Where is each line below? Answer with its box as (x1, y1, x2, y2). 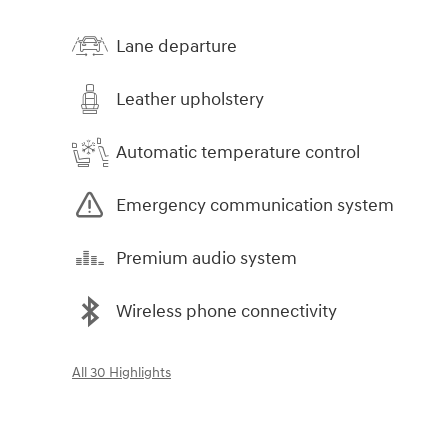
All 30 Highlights (72, 365, 171, 382)
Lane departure (116, 34, 237, 58)
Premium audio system (116, 246, 297, 270)
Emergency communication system (116, 193, 394, 217)
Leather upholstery (116, 87, 264, 111)
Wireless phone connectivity (116, 299, 337, 323)
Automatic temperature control (116, 140, 360, 164)
